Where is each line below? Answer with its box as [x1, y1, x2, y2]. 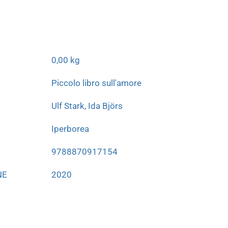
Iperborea [51, 124, 89, 134]
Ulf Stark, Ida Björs [51, 101, 123, 111]
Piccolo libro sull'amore [51, 78, 141, 89]
